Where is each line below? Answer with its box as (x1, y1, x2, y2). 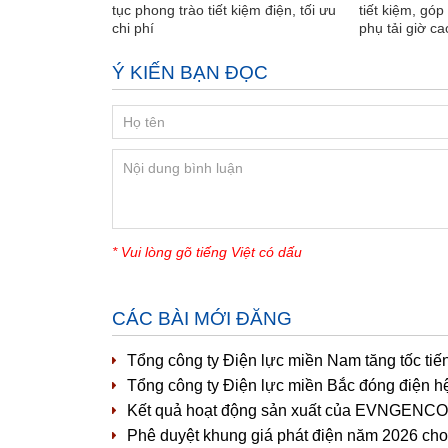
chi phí (112, 19, 154, 36)
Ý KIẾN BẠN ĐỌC (112, 61, 268, 83)
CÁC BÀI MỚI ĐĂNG (112, 307, 292, 329)
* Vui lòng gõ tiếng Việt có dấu (112, 243, 302, 260)
